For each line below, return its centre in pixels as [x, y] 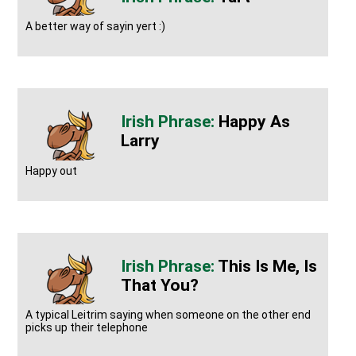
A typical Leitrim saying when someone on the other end [168, 315]
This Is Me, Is [268, 266]
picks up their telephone [87, 328]
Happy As [255, 122]
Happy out [52, 170]
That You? [160, 285]
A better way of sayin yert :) [96, 27]
